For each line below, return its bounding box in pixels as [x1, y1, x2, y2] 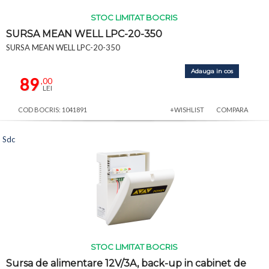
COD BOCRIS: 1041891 [18, 105, 87, 113]
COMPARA [216, 105, 248, 113]
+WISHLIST [170, 105, 204, 113]
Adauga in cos [191, 67, 233, 75]
